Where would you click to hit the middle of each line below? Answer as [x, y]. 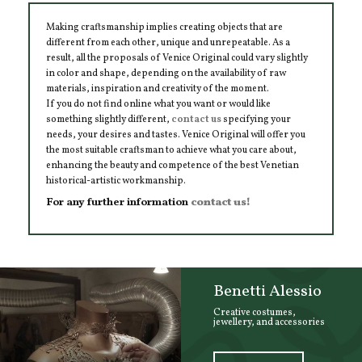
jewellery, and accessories [269, 322]
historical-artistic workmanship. [116, 181]
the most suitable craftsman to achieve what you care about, [171, 150]
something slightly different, [109, 119]
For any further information [118, 203]
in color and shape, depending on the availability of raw [166, 73]
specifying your [256, 119]
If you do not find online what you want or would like [158, 104]
